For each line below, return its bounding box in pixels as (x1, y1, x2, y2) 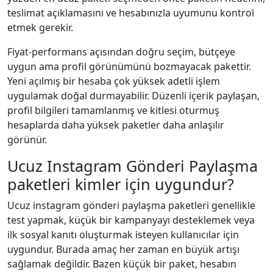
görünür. (7, 132, 47, 146)
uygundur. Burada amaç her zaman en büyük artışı (7, 242, 239, 256)
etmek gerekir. (7, 20, 73, 34)
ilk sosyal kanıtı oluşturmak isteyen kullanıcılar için (7, 227, 239, 241)
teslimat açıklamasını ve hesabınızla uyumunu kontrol (7, 5, 254, 19)
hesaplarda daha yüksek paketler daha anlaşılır (7, 118, 224, 132)
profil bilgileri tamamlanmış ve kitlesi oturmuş (7, 103, 219, 117)
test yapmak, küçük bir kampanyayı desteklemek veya (7, 213, 255, 227)
